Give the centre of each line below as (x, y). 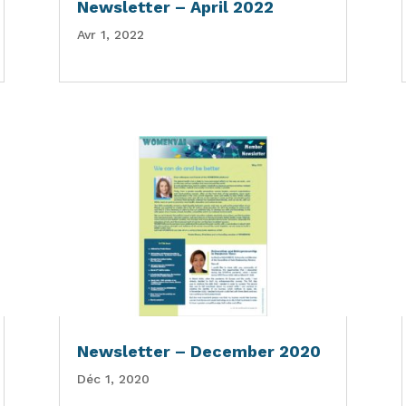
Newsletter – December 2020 (198, 351)
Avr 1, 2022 (110, 34)
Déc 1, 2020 (113, 379)
